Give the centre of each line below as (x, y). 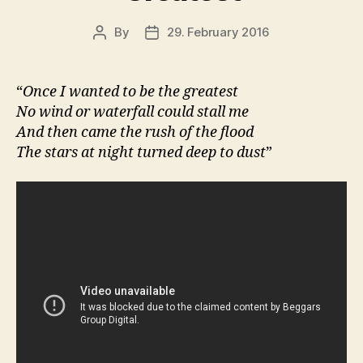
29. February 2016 (219, 32)
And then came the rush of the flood (135, 132)
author (117, 51)
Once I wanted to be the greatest (130, 92)
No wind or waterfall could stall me (132, 112)
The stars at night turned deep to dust (141, 153)
